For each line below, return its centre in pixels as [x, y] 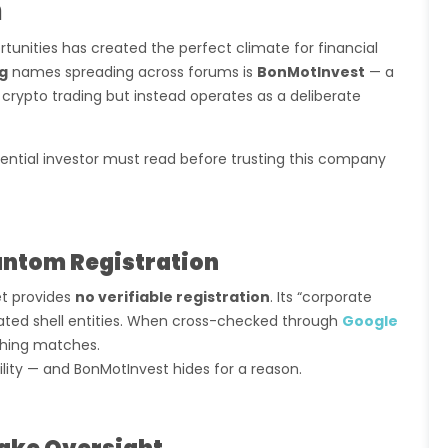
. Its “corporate [321, 297]
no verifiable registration [172, 297]
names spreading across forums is [132, 72]
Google [370, 321]
